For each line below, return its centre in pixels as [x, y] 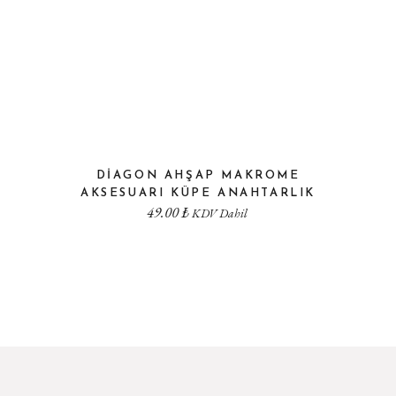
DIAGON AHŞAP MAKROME [198, 175]
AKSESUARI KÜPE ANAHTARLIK [198, 193]
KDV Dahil [218, 213]
